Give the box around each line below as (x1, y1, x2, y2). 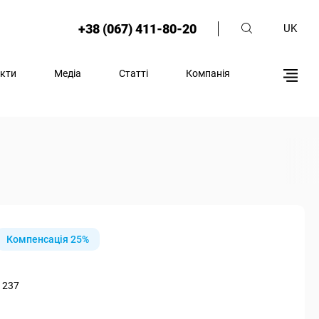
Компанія (186, 67, 230, 79)
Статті (119, 67, 148, 79)
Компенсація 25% (6, 234, 89, 245)
